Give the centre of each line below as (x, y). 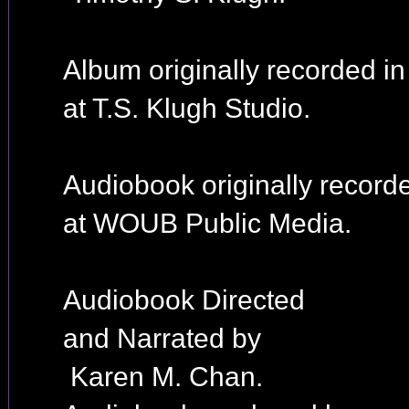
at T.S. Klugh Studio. (186, 108)
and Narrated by (162, 338)
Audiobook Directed (184, 300)
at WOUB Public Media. (207, 223)
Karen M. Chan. (163, 377)
